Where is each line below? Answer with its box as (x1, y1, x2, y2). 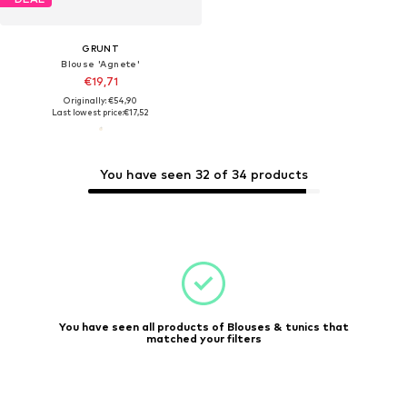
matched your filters (145, 332, 262, 345)
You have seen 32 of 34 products (99, 166, 308, 182)
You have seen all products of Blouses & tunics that (58, 320, 349, 333)
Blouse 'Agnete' (61, 58, 141, 70)
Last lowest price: (52, 107, 124, 118)
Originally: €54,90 (64, 95, 138, 106)
